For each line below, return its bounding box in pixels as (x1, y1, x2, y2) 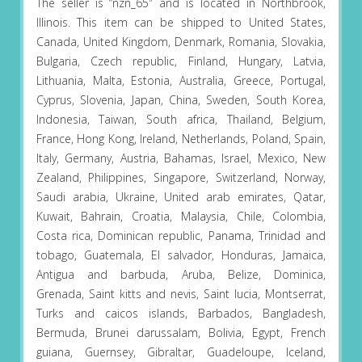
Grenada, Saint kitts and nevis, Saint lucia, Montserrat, (36, 286, 326, 302)
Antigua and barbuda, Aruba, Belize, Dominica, (36, 267, 326, 283)
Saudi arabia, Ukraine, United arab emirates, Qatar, (36, 189, 326, 205)
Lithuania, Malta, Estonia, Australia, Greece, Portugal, (36, 73, 326, 89)
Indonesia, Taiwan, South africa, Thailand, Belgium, (36, 112, 326, 128)
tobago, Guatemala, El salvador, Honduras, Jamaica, (36, 247, 326, 263)
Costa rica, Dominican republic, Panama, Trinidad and (36, 228, 326, 244)
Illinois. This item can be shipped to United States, (36, 15, 326, 31)
